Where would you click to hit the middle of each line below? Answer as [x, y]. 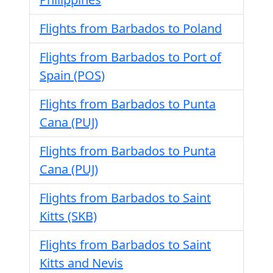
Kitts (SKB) [68, 216]
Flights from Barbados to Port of [130, 57]
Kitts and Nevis [81, 263]
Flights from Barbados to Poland [131, 28]
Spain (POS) [72, 75]
